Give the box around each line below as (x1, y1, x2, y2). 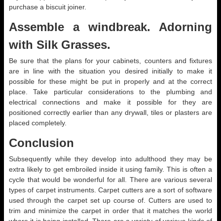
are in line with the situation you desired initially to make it (9, 67, 212, 75)
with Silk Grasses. (9, 38, 110, 51)
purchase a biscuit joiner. (9, 3, 86, 11)
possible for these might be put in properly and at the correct (9, 77, 212, 85)
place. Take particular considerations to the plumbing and (9, 88, 212, 96)
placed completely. (9, 119, 67, 127)
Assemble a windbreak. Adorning (9, 20, 212, 34)
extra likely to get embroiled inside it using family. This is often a (9, 165, 212, 173)
